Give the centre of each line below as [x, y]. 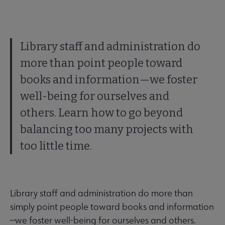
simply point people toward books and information [112, 207]
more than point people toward [101, 63]
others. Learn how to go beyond [101, 113]
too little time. [56, 146]
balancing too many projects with [107, 130]
